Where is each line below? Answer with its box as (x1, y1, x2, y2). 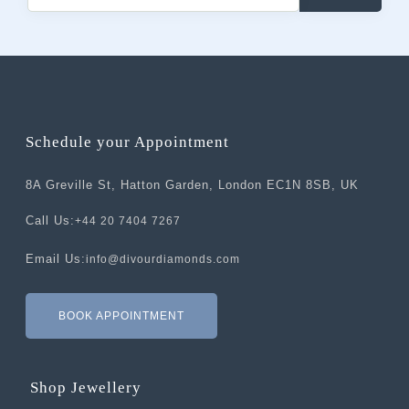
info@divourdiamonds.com (86, 252, 240, 266)
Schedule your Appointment (26, 132, 229, 151)
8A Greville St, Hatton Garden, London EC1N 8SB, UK (26, 177, 359, 192)
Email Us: (26, 251, 86, 266)
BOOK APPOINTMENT (58, 309, 184, 322)
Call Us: (26, 213, 75, 227)
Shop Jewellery (30, 378, 142, 396)
